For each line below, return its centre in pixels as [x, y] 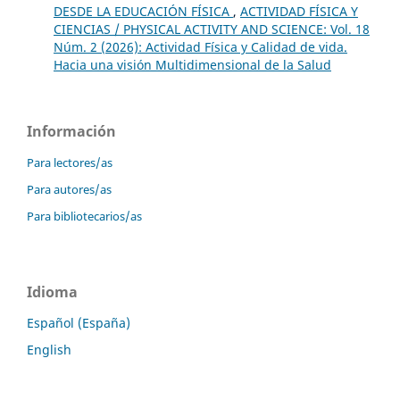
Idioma [52, 292]
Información [71, 131]
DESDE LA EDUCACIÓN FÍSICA [143, 11]
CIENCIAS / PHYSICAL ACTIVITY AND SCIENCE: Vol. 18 [211, 29]
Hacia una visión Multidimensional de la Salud [192, 64]
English [49, 349]
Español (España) [79, 322]
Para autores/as [69, 189]
